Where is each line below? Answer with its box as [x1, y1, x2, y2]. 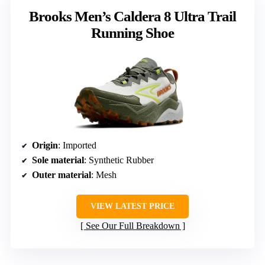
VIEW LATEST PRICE [91, 202, 174, 211]
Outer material [32, 170, 91, 180]
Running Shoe [91, 24, 174, 41]
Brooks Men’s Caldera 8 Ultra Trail [29, 8, 236, 24]
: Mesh [91, 170, 117, 180]
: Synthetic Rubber [84, 155, 154, 166]
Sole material [32, 155, 84, 166]
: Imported [58, 140, 96, 151]
